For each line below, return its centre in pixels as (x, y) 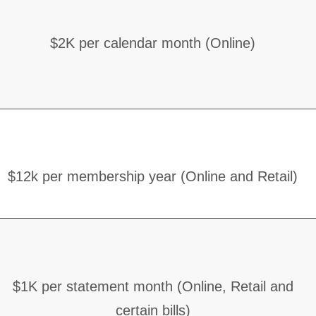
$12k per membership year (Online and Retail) (153, 176)
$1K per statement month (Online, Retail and (153, 286)
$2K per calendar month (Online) (153, 43)
